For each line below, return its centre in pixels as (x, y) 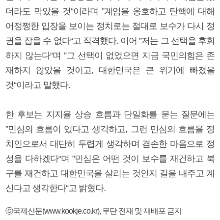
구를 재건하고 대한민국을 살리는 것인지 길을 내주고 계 (110, 173)
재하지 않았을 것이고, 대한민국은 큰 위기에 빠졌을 (110, 70)
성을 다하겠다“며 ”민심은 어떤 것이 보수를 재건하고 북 (110, 158)
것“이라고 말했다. (38, 85)
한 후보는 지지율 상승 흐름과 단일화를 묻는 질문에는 (110, 114)
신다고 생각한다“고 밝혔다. (55, 188)
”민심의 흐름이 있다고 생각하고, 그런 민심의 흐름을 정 (110, 129)
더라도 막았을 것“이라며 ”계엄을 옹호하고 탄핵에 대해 (110, 11)
